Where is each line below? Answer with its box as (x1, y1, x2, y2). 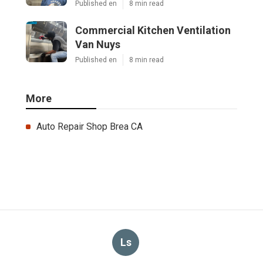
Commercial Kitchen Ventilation (75, 23, 231, 36)
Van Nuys (75, 38, 120, 50)
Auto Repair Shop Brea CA (36, 120, 143, 132)
